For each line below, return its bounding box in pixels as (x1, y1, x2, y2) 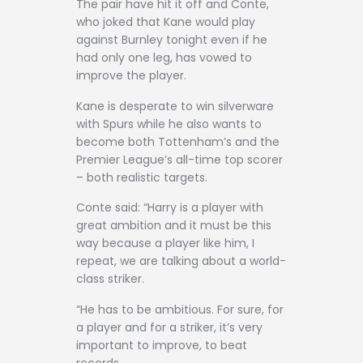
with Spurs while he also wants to (76, 115, 262, 132)
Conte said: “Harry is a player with (76, 199, 263, 216)
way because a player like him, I (76, 235, 254, 252)
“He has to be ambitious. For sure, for (76, 301, 284, 318)
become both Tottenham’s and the (76, 133, 280, 150)
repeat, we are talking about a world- (76, 253, 286, 270)
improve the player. (76, 67, 186, 84)
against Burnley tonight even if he (76, 32, 267, 49)
